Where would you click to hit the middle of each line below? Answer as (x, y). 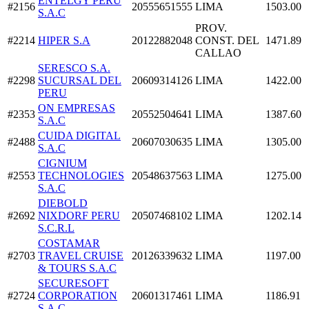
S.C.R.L (56, 228)
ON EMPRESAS (77, 108)
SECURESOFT (73, 283)
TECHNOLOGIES (81, 175)
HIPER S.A (64, 40)
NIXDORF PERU (79, 215)
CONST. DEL (227, 40)
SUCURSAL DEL (80, 80)
